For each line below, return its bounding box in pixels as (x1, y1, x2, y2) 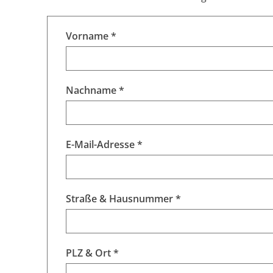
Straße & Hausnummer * (66, 191, 181, 205)
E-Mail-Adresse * (66, 137, 143, 151)
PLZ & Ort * (66, 246, 119, 260)
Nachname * (66, 83, 124, 97)
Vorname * (66, 29, 116, 43)
